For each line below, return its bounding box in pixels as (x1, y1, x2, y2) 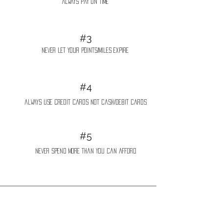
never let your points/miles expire (42, 48, 129, 53)
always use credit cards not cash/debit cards (24, 100, 147, 105)
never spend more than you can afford (35, 149, 136, 153)
